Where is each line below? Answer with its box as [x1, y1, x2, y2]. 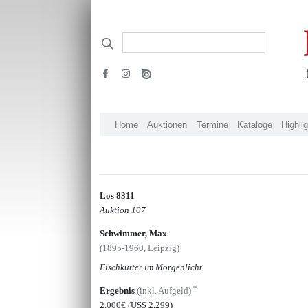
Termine [196, 119, 228, 130]
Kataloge [236, 119, 272, 130]
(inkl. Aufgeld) [137, 285, 194, 296]
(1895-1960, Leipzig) [100, 242, 180, 253]
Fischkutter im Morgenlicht [100, 261, 203, 272]
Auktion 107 [100, 204, 146, 215]
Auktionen [147, 119, 188, 130]
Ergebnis [100, 285, 137, 296]
